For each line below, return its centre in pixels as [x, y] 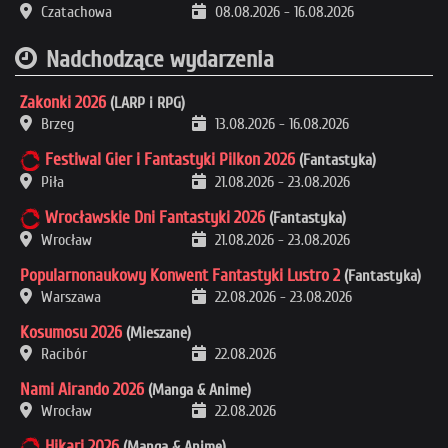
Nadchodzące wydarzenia [160, 59]
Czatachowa [74, 11]
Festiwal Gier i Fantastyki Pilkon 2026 [170, 159]
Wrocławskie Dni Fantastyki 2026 [155, 217]
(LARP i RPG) [145, 102]
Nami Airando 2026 [82, 389]
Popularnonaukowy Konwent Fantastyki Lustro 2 [180, 275]
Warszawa [69, 296]
